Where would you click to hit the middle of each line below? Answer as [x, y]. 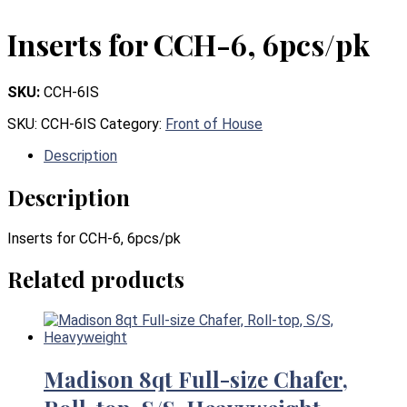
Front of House [214, 124]
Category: [133, 124]
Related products [96, 279]
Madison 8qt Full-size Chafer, [196, 379]
